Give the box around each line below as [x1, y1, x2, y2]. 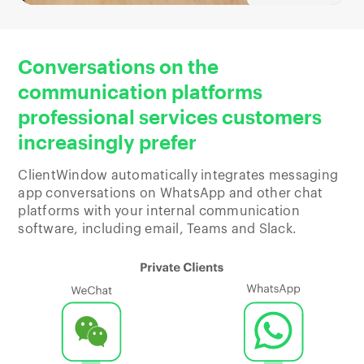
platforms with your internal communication [18, 205, 300, 219]
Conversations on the [18, 54, 219, 79]
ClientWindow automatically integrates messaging [18, 169, 339, 183]
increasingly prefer [18, 130, 197, 154]
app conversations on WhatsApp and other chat [18, 187, 323, 201]
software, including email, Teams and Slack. [18, 223, 297, 236]
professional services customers [18, 105, 323, 129]
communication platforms [18, 80, 263, 104]
